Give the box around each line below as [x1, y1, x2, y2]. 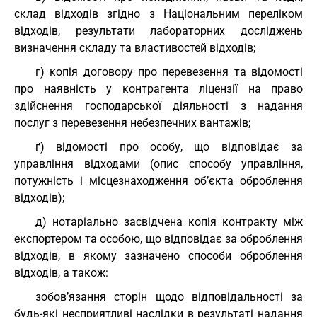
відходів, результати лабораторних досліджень [14, 24, 303, 38]
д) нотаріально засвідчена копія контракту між [35, 215, 303, 229]
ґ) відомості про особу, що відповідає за [35, 140, 303, 154]
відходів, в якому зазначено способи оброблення [14, 249, 303, 263]
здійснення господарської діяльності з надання [14, 99, 303, 113]
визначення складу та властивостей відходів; [14, 41, 255, 54]
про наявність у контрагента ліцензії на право [14, 82, 303, 96]
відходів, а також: [14, 266, 108, 279]
